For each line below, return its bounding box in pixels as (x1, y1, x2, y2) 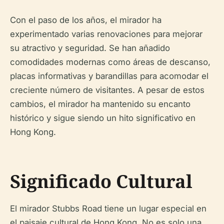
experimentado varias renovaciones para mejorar (10, 28, 202, 39)
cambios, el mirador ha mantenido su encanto (10, 98, 190, 109)
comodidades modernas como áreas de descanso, (10, 56, 210, 67)
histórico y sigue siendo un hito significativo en (10, 112, 195, 123)
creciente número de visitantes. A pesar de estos (10, 84, 204, 95)
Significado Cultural (10, 168, 192, 193)
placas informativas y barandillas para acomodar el (10, 70, 208, 81)
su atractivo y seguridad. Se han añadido (10, 42, 170, 53)
